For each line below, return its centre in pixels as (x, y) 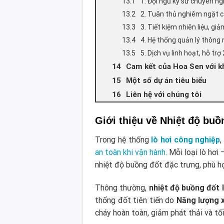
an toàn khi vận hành (130, 152)
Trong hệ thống (123, 140)
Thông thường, (122, 188)
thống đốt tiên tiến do (136, 200)
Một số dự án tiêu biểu (166, 81)
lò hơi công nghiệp (186, 140)
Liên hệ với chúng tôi (164, 95)
